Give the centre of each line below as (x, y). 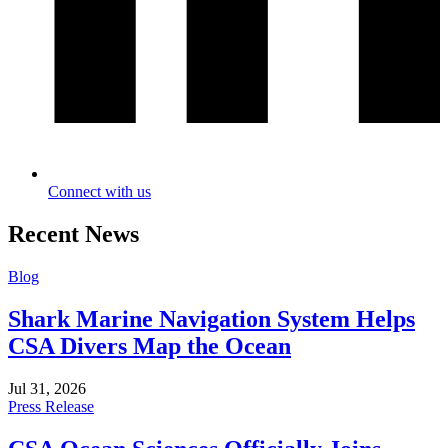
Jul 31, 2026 (47, 388)
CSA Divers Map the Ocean (149, 345)
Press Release (51, 406)
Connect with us (99, 192)
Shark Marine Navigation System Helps (211, 318)
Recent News (73, 234)
